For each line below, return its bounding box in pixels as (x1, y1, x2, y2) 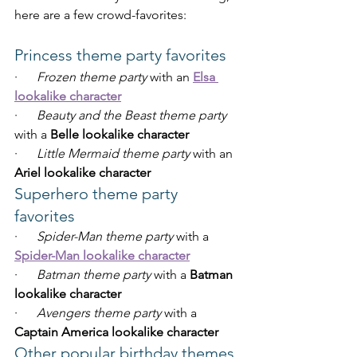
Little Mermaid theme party (37, 146, 190, 162)
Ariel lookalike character (14, 165, 151, 181)
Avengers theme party (37, 305, 161, 321)
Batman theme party (37, 267, 151, 283)
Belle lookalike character (50, 127, 189, 143)
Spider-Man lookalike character (14, 248, 190, 264)
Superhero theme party (14, 184, 182, 204)
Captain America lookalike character (14, 324, 218, 340)
